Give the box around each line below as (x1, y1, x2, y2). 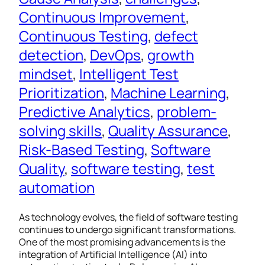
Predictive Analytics (19, 102, 150, 122)
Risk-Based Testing (19, 140, 144, 160)
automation (19, 177, 95, 198)
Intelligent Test (79, 64, 179, 84)
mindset (19, 64, 73, 84)
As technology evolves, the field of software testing (19, 211, 238, 224)
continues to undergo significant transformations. (19, 223, 236, 237)
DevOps (90, 45, 141, 65)
